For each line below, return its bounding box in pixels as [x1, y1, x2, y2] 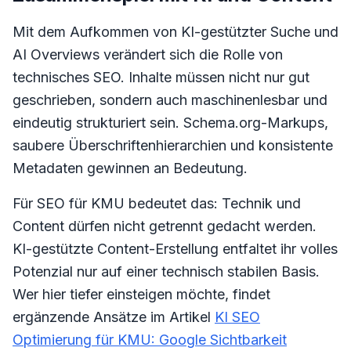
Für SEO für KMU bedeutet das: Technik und [13, 195, 301, 212]
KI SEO [215, 309, 260, 325]
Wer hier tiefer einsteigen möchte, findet [13, 286, 270, 302]
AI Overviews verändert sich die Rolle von [13, 46, 283, 63]
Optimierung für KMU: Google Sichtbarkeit [13, 331, 287, 348]
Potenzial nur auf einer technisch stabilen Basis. [13, 263, 320, 280]
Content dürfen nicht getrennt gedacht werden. [13, 218, 317, 234]
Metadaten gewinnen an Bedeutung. [13, 160, 248, 176]
